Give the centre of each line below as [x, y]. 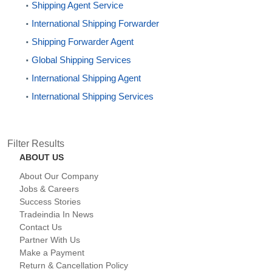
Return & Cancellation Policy [74, 265]
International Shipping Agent [86, 78]
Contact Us [41, 227]
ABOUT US [42, 157]
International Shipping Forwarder [95, 23]
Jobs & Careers [49, 189]
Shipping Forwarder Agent [83, 41]
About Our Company [59, 176]
